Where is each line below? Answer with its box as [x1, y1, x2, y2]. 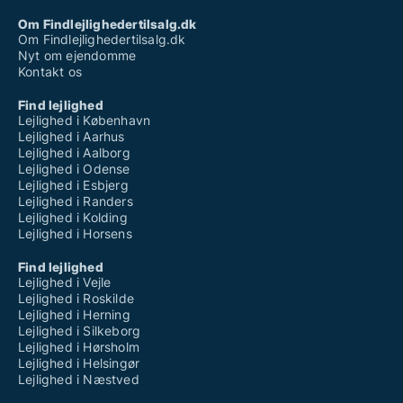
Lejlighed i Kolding [18, 210, 128, 226]
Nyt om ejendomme [18, 48, 137, 64]
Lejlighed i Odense [18, 161, 130, 177]
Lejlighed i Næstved [18, 372, 139, 388]
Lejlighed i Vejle [18, 274, 112, 291]
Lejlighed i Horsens [18, 226, 132, 242]
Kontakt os [18, 64, 82, 80]
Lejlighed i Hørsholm [18, 339, 139, 355]
